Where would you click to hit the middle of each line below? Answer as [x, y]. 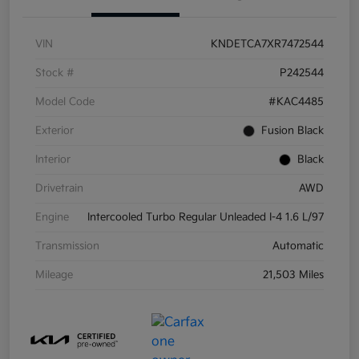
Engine [52, 217]
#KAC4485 [296, 101]
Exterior [54, 130]
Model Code [65, 101]
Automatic [298, 246]
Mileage [54, 274]
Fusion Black [292, 130]
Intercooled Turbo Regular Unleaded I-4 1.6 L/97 [206, 217]
